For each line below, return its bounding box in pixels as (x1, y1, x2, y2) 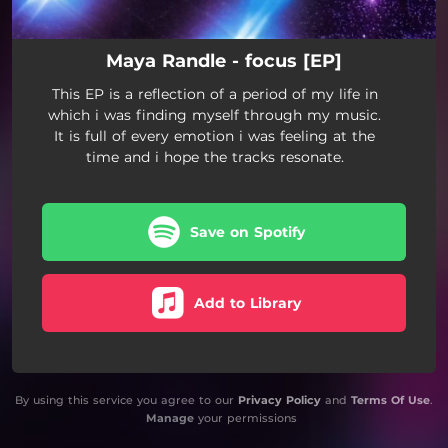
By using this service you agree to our (15, 392, 238, 407)
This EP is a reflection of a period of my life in (51, 84, 378, 103)
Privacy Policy (238, 392, 321, 407)
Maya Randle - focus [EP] (106, 49, 342, 72)
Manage (145, 410, 194, 425)
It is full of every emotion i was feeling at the (54, 126, 375, 145)
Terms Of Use (351, 392, 430, 407)
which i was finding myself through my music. (48, 105, 381, 124)
